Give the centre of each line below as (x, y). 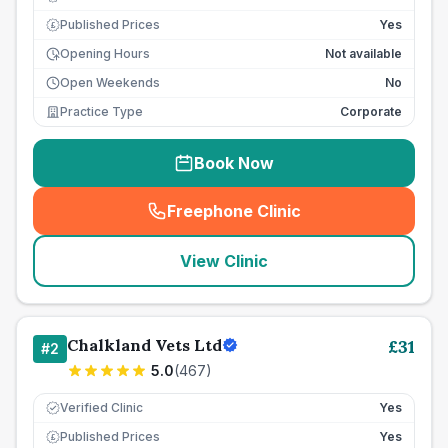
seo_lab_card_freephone (328, 221)
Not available (363, 53)
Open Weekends (110, 82)
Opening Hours (105, 53)
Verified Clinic (101, 407)
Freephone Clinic (234, 211)
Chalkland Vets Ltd (144, 345)
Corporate (371, 111)
